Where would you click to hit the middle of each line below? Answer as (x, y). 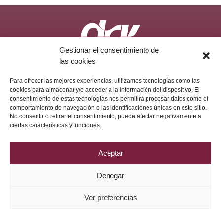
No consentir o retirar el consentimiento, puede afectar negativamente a (106, 116)
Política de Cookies (159, 58)
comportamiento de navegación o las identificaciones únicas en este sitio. (108, 108)
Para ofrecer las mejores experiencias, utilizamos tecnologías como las (105, 81)
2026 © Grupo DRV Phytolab (110, 67)
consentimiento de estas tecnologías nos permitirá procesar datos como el (109, 99)
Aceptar (110, 153)
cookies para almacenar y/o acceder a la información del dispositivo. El (105, 90)
